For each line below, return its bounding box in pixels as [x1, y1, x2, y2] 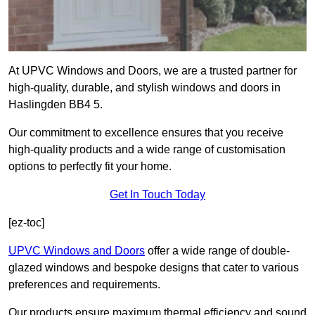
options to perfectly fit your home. [8, 160, 172, 173]
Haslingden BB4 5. [8, 98, 103, 111]
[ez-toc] [8, 217, 44, 229]
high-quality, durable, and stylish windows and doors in [8, 82, 281, 94]
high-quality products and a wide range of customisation [8, 143, 285, 156]
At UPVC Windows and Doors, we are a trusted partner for [8, 65, 297, 77]
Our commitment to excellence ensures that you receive [8, 127, 283, 139]
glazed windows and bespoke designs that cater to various [8, 262, 299, 274]
